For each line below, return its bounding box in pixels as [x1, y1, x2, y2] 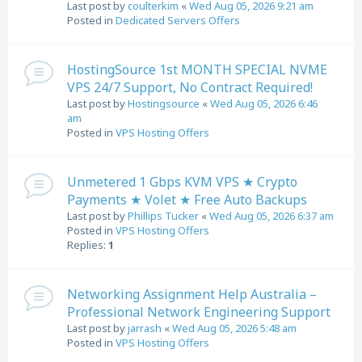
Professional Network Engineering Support [67, 303, 330, 321]
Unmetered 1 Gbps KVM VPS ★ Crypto [67, 173, 297, 191]
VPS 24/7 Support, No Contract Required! [67, 78, 313, 96]
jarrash [128, 321, 162, 335]
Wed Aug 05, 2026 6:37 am [209, 208, 334, 223]
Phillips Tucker [128, 208, 199, 223]
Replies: [67, 238, 108, 252]
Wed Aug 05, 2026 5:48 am [172, 321, 297, 335]
